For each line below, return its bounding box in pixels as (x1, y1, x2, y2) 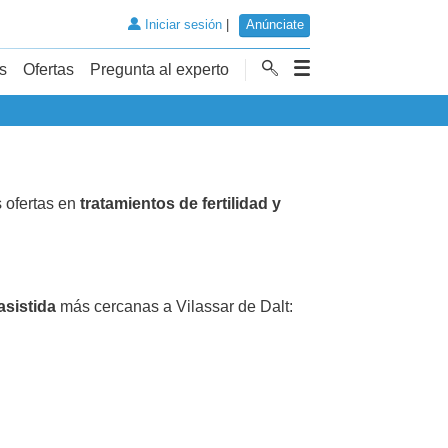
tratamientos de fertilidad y (80, 194, 281, 212)
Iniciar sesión (140, 17, 222, 33)
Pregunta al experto (90, 60, 229, 78)
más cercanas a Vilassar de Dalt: (56, 297, 293, 315)
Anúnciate (245, 17, 304, 33)
